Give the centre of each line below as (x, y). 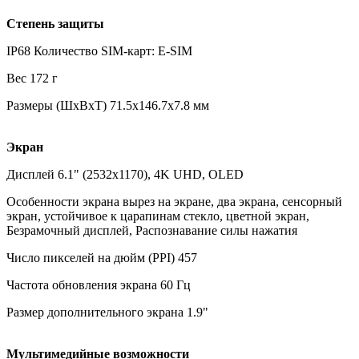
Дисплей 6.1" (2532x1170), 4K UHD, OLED (125, 174)
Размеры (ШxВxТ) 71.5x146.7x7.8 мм (108, 105)
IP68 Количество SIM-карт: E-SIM (99, 50)
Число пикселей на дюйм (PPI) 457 (102, 257)
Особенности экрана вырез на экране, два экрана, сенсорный (174, 201)
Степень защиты (55, 23)
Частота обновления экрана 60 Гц (99, 284)
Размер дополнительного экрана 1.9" (107, 312)
